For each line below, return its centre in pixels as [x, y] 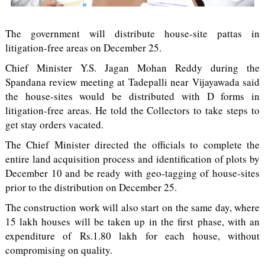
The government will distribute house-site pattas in [132, 33]
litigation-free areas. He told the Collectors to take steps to [132, 110]
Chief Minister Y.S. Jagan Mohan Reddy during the [132, 68]
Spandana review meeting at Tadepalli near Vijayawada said [132, 82]
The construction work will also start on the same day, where [132, 207]
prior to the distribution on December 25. [91, 187]
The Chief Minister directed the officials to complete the [132, 145]
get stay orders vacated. [54, 125]
